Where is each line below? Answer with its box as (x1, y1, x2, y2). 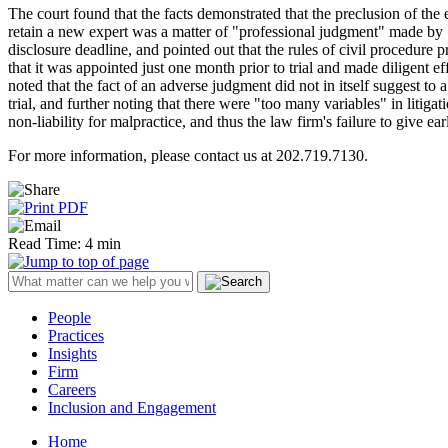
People (48, 308, 91, 326)
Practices (48, 326, 104, 344)
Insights (48, 344, 97, 362)
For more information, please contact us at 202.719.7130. (8, 146, 368, 164)
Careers (48, 380, 96, 398)
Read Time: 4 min (8, 234, 121, 252)
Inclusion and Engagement (48, 398, 216, 416)
